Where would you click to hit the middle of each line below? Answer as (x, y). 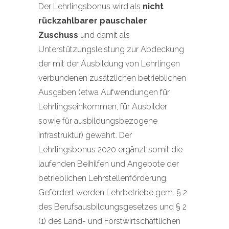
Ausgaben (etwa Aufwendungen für (104, 92)
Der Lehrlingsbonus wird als (90, 6)
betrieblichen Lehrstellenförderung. (103, 178)
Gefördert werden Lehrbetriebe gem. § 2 (113, 192)
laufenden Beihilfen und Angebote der (109, 164)
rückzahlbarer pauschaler (93, 21)
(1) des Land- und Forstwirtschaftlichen (109, 221)
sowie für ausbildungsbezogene (98, 121)
